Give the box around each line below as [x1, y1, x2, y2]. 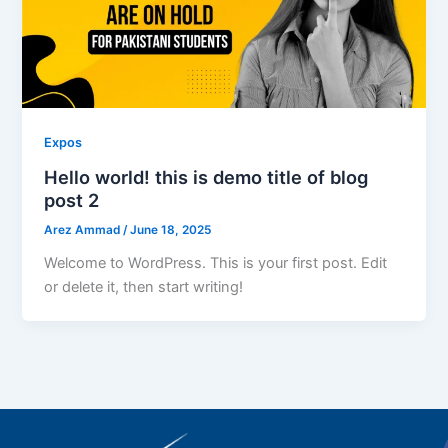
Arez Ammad [44, 223, 124, 238]
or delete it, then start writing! [44, 278, 244, 297]
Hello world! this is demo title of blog [44, 165, 369, 188]
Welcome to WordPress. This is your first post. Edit [44, 254, 388, 273]
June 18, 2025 [130, 223, 212, 238]
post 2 [44, 188, 100, 211]
